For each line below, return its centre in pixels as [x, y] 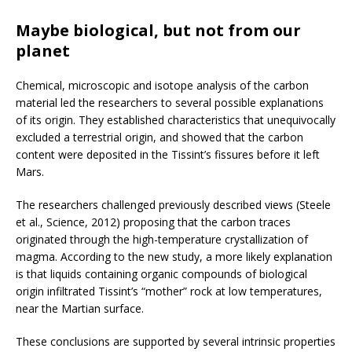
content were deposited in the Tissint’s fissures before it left [168, 155]
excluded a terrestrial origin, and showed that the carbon [159, 137]
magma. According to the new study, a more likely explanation [174, 257]
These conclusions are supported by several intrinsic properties [176, 342]
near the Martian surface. [80, 309]
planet [43, 51]
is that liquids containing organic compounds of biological [161, 274]
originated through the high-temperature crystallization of [162, 240]
